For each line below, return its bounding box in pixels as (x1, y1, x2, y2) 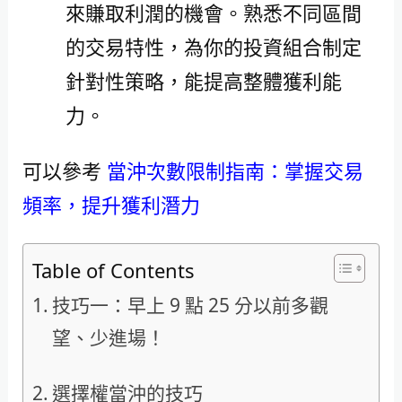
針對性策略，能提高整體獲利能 (65, 66, 342, 94)
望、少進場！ (51, 325, 165, 351)
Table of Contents (31, 257, 195, 284)
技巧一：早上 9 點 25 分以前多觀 (51, 293, 328, 319)
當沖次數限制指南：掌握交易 (106, 156, 363, 184)
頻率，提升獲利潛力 (22, 190, 200, 218)
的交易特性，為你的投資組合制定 (65, 32, 362, 60)
